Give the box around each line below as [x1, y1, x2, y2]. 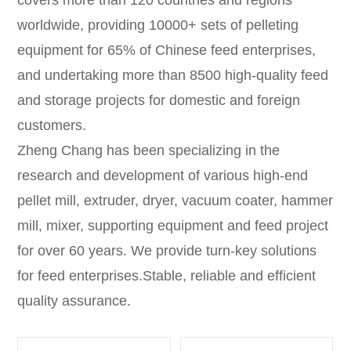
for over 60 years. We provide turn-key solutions [17, 242, 317, 259]
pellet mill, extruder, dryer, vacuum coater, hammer [17, 192, 334, 208]
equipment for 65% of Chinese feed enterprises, [17, 42, 317, 58]
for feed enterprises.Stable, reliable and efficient [17, 267, 317, 284]
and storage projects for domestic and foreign [17, 92, 301, 108]
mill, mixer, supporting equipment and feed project [17, 217, 329, 233]
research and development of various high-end [17, 167, 309, 183]
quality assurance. [17, 292, 132, 309]
